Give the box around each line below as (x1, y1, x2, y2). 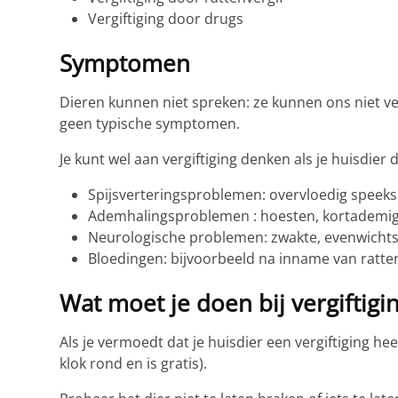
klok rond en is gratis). (60, 354, 208, 374)
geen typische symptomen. (60, 114, 241, 134)
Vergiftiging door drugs (88, 9, 244, 29)
